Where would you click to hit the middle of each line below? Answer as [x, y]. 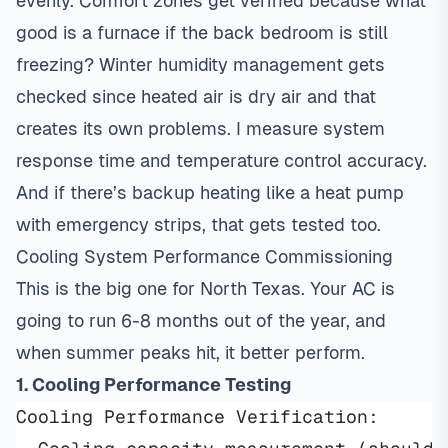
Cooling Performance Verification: [197, 416]
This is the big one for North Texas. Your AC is [205, 288]
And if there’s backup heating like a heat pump [210, 192]
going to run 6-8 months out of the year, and [201, 320]
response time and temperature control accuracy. [221, 160]
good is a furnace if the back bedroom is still [202, 32]
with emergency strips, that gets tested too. [198, 224]
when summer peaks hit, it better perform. [190, 352]
